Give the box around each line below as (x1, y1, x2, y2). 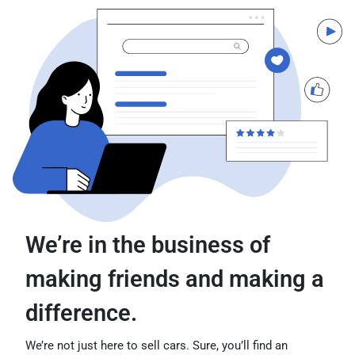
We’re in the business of (25, 231, 270, 258)
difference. (25, 299, 137, 326)
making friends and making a (25, 265, 324, 292)
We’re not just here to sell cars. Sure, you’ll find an (25, 338, 288, 353)
